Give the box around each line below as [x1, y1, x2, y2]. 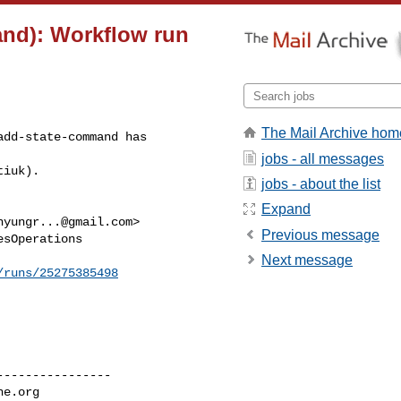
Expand [261, 201, 311, 218]
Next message [261, 252, 353, 269]
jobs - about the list [261, 175, 380, 192]
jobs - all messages [261, 150, 384, 166]
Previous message [261, 226, 380, 243]
